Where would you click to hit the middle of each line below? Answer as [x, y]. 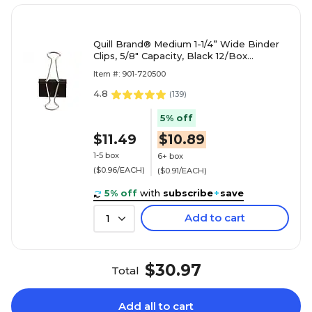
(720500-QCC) [126, 68]
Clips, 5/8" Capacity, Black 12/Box [170, 56]
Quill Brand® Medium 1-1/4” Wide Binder [186, 44]
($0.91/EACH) [182, 170]
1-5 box [106, 155]
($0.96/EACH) [119, 170]
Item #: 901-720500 [130, 74]
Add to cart [215, 218]
